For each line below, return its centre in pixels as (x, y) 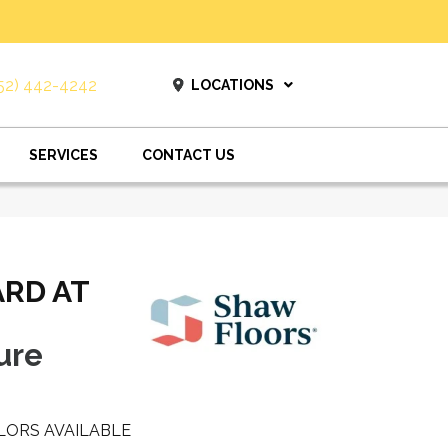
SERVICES (63, 155)
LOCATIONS (232, 85)
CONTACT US (188, 155)
